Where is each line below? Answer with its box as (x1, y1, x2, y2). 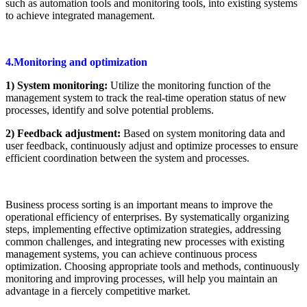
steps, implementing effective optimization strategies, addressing (5, 223, 281, 235)
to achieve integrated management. (5, 9, 155, 21)
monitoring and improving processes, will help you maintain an (5, 272, 278, 284)
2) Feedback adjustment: (5, 127, 123, 139)
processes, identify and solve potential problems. (5, 103, 214, 116)
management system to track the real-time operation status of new (5, 91, 286, 103)
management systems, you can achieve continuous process (5, 247, 257, 260)
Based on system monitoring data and (123, 127, 285, 139)
